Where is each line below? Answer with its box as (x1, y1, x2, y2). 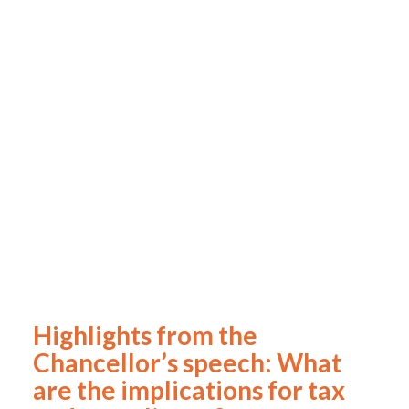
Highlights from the (33, 320, 257, 351)
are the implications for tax (33, 374, 345, 405)
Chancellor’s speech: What (33, 347, 341, 378)
